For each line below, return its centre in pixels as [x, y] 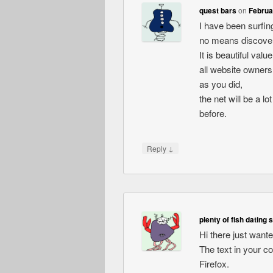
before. [213, 113]
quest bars [218, 10]
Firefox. [214, 263]
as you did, [221, 83]
